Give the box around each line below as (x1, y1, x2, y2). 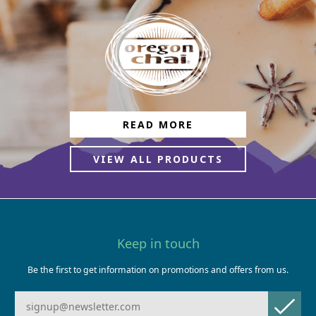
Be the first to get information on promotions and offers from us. (28, 264, 288, 276)
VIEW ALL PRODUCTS (93, 152, 223, 166)
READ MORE (122, 117, 194, 131)
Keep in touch (116, 235, 200, 253)
